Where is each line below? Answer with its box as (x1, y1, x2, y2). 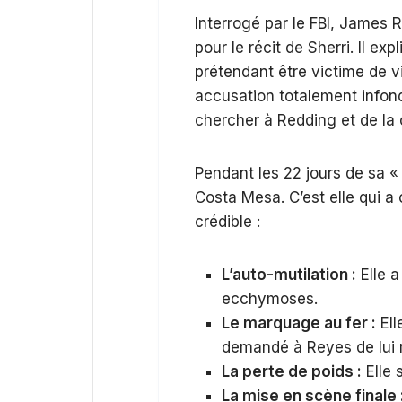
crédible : (195, 213, 260, 231)
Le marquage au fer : (222, 314, 376, 332)
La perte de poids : (222, 363, 362, 380)
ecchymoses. (222, 290, 318, 308)
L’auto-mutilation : (222, 266, 356, 284)
